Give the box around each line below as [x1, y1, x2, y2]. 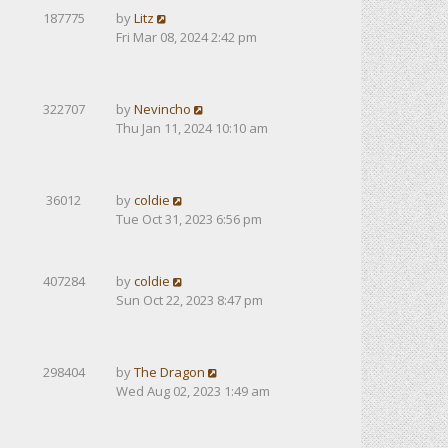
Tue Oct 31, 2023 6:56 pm [116, 210, 262, 228]
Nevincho [134, 100, 191, 118]
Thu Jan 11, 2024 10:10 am [116, 119, 268, 137]
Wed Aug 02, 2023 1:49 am [116, 382, 270, 400]
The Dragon [134, 363, 205, 381]
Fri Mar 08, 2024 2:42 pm [116, 28, 257, 46]
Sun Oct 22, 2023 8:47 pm [116, 291, 263, 309]
